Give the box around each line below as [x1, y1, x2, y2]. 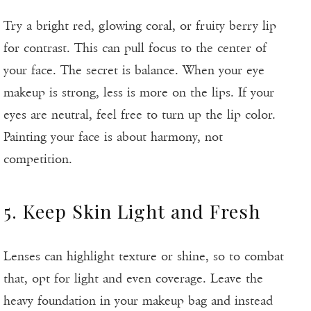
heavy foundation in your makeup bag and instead [3, 293, 273, 309]
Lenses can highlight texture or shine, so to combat [3, 249, 284, 264]
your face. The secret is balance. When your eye [3, 62, 264, 78]
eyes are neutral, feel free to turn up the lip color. [3, 107, 276, 123]
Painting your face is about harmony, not [3, 129, 223, 145]
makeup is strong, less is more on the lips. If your [3, 85, 274, 101]
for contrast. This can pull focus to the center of [3, 40, 267, 56]
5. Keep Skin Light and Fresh [3, 199, 260, 224]
